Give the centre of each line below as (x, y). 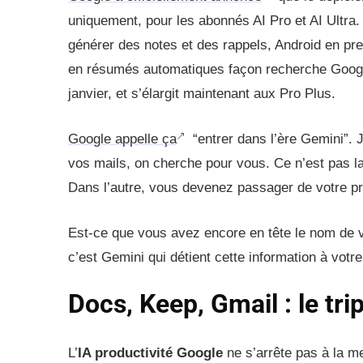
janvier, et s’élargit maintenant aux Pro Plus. (202, 94)
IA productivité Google (150, 353)
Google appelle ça (122, 139)
